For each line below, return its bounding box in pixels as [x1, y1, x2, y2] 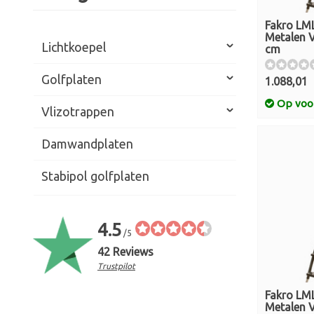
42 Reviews [97, 245, 153, 258]
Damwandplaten [41, 137, 133, 151]
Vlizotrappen [41, 104, 114, 118]
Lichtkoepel [41, 40, 107, 54]
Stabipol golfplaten [41, 169, 149, 183]
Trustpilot [97, 261, 135, 271]
